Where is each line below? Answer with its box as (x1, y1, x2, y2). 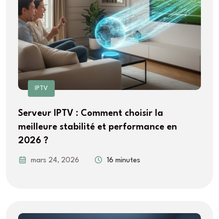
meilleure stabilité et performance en (18, 122, 177, 131)
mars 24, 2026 (31, 156, 79, 164)
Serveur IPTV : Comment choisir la (18, 109, 163, 118)
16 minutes (107, 156, 140, 164)
